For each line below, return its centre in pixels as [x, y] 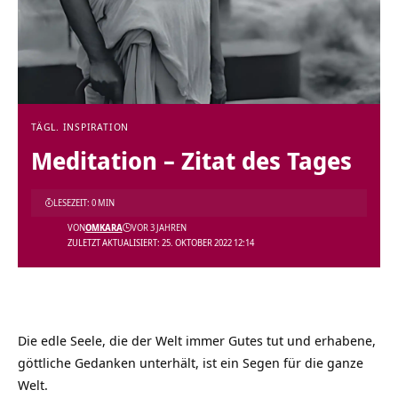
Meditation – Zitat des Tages [191, 160]
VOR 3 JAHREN [159, 227]
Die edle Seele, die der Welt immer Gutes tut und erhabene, [197, 340]
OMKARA [103, 227]
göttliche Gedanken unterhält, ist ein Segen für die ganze [191, 362]
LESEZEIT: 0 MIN [84, 203]
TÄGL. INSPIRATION [80, 127]
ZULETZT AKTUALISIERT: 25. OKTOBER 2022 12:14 [160, 243]
